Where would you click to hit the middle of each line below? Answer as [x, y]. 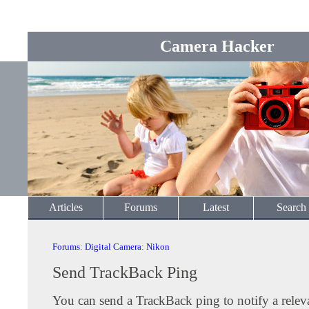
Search [291, 207]
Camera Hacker [217, 46]
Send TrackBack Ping [125, 272]
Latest [216, 207]
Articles [66, 207]
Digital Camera [113, 247]
